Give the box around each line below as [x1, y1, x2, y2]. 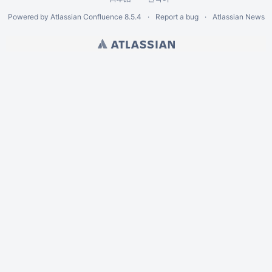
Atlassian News [212, 12, 265, 21]
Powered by [7, 12, 50, 21]
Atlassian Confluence [50, 12, 123, 21]
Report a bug [155, 12, 199, 21]
